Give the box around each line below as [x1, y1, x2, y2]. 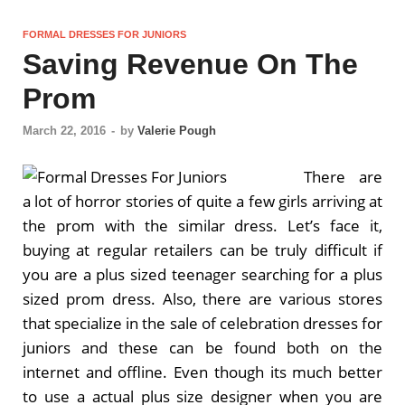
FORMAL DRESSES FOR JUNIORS [23, 29, 186, 41]
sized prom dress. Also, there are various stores [23, 287, 382, 309]
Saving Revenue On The [23, 48, 358, 81]
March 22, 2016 [23, 123, 106, 137]
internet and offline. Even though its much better [23, 361, 382, 382]
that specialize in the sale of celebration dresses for [23, 312, 382, 334]
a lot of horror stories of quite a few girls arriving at [23, 190, 382, 212]
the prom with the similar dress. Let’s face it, [23, 214, 382, 236]
